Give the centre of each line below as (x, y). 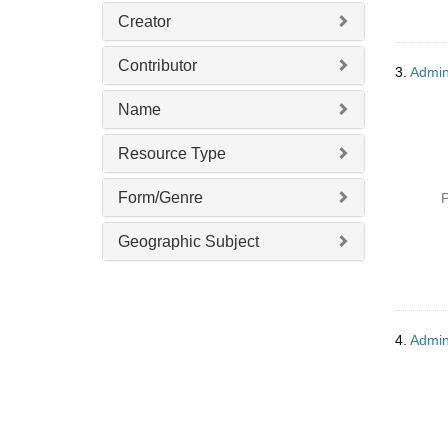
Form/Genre (160, 197)
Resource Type (172, 153)
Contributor (157, 65)
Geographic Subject (188, 241)
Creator (144, 21)
